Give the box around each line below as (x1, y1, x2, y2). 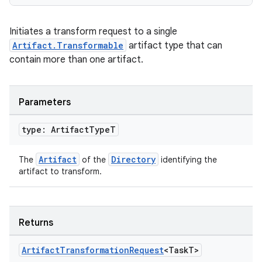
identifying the (158, 154, 217, 165)
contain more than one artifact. (9, 54, 143, 65)
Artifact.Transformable (12, 40, 123, 51)
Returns (19, 217, 53, 229)
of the (80, 154, 108, 165)
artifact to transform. (19, 166, 102, 177)
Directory (111, 154, 156, 165)
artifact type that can (126, 40, 222, 51)
